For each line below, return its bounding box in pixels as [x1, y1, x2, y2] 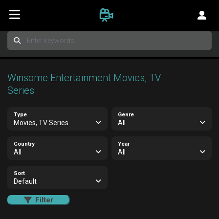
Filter [35, 196, 53, 204]
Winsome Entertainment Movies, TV [7, 72, 161, 84]
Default [13, 177, 37, 185]
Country [13, 141, 35, 147]
